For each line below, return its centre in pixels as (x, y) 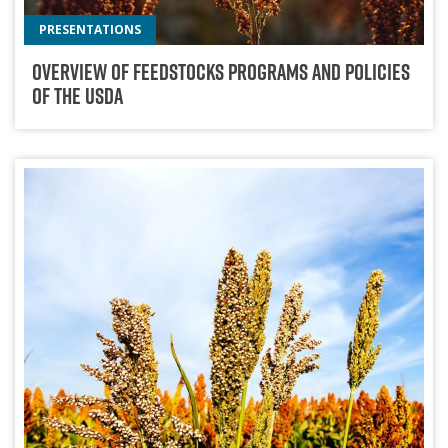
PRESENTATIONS (90, 29)
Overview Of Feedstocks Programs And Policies (220, 72)
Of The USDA (77, 96)
